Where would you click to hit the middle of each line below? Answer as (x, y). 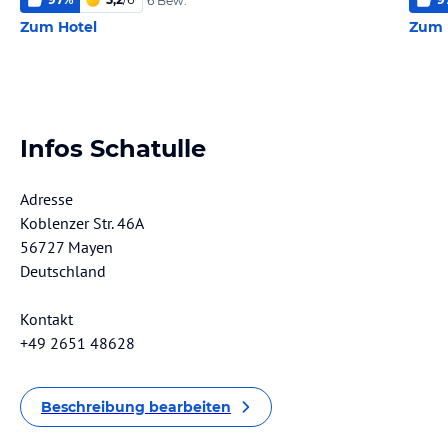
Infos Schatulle (113, 148)
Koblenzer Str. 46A (82, 223)
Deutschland (63, 271)
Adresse (46, 199)
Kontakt (46, 319)
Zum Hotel (58, 27)
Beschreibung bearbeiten (136, 407)
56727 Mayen (66, 247)
